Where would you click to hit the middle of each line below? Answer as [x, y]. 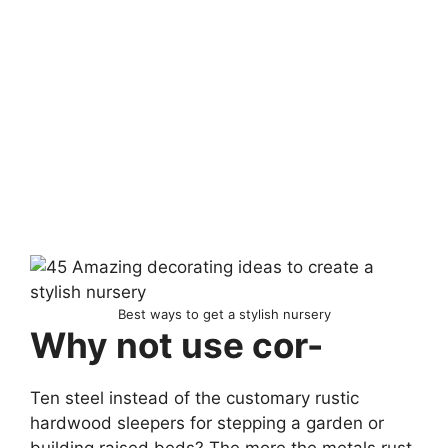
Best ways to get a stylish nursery [224, 314]
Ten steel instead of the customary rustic [194, 398]
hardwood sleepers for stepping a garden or [207, 423]
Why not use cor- [176, 345]
